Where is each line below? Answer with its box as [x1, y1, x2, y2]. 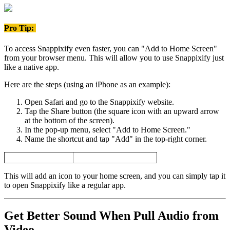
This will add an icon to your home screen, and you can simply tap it [4, 171, 225, 180]
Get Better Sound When [4, 209, 130, 223]
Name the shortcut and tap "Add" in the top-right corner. [25, 134, 207, 143]
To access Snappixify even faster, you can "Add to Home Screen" [4, 44, 217, 53]
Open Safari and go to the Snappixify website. [25, 97, 174, 106]
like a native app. [4, 62, 59, 71]
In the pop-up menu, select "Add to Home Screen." [25, 125, 190, 134]
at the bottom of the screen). [25, 116, 114, 125]
